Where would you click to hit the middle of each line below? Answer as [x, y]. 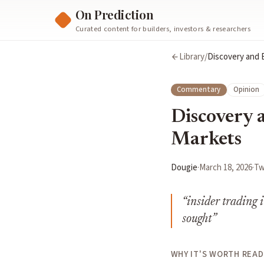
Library [192, 57]
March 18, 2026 [225, 168]
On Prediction [115, 14]
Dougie [184, 168]
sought [197, 220]
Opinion [247, 90]
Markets [206, 140]
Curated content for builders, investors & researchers [163, 29]
